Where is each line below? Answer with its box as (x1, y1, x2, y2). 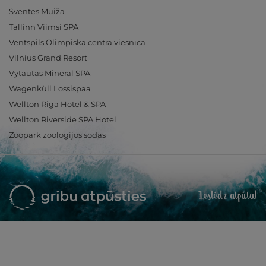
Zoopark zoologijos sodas (9, 130, 106, 140)
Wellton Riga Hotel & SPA (9, 99, 106, 109)
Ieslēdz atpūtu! (198, 188, 257, 205)
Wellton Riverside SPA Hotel (9, 115, 116, 125)
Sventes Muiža (9, 7, 65, 17)
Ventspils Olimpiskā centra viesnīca (9, 37, 145, 47)
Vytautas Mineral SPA (9, 68, 90, 78)
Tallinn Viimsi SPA (9, 22, 78, 32)
